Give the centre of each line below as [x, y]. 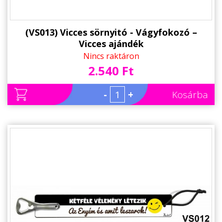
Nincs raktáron [111, 56]
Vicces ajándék [111, 44]
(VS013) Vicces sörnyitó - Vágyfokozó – [111, 32]
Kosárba [190, 95]
